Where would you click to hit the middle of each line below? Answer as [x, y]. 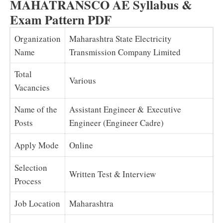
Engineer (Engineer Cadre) [116, 122]
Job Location [37, 203]
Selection [31, 167]
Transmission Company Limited [125, 52]
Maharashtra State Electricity [120, 38]
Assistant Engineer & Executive [125, 109]
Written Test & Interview [112, 174]
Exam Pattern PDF [61, 19]
